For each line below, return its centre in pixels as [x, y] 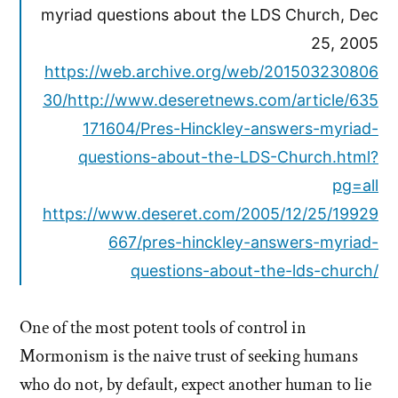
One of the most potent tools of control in [163, 328]
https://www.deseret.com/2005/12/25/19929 [211, 214]
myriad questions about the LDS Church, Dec [210, 15]
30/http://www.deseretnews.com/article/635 [211, 100]
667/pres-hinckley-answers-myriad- [243, 243]
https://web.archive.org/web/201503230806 [211, 72]
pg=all [355, 186]
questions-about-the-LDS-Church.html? [228, 157]
